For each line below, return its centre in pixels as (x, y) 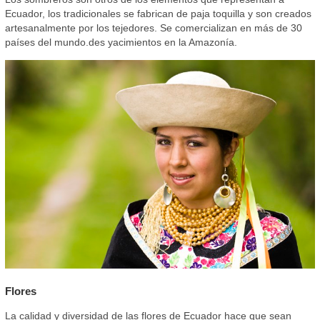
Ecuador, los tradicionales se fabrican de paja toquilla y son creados (158, 14)
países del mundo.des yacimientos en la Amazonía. (121, 42)
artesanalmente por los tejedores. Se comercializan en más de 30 (153, 28)
